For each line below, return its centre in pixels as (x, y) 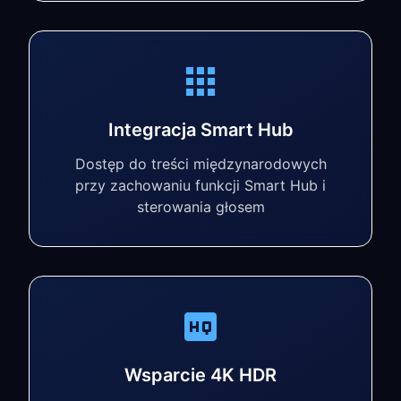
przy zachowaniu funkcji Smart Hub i (200, 185)
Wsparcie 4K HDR (200, 375)
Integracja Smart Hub (200, 130)
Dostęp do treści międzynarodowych (200, 164)
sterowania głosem (200, 207)
